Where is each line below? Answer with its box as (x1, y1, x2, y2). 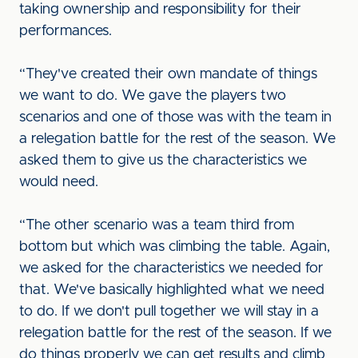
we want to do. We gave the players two (19, 89, 286, 103)
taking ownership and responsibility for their (19, 2, 301, 17)
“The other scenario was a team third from (19, 218, 294, 233)
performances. (19, 24, 116, 38)
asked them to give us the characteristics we (19, 153, 307, 168)
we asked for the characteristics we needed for (19, 261, 324, 276)
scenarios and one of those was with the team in (19, 110, 332, 125)
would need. (19, 175, 102, 189)
